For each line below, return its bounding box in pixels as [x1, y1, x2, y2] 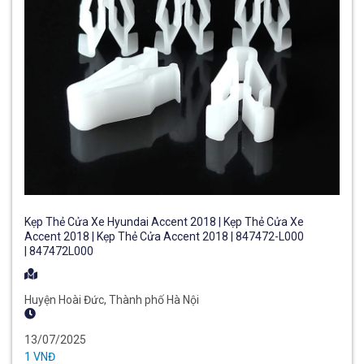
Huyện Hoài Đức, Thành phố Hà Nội [24, 293, 199, 307]
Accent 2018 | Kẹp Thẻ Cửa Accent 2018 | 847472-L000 [24, 230, 304, 244]
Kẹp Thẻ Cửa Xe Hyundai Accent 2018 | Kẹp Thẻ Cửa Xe [24, 215, 304, 229]
